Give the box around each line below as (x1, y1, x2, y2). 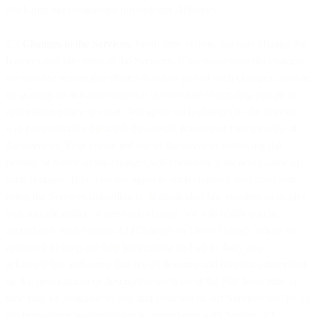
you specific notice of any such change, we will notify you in (6, 207, 277, 219)
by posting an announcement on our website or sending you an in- (6, 88, 300, 100)
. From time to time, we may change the (129, 37, 306, 50)
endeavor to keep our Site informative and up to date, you (6, 241, 262, 253)
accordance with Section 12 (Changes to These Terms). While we (6, 224, 298, 236)
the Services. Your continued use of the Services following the (6, 139, 282, 151)
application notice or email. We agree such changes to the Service (6, 105, 296, 117)
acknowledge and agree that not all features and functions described (6, 258, 306, 270)
